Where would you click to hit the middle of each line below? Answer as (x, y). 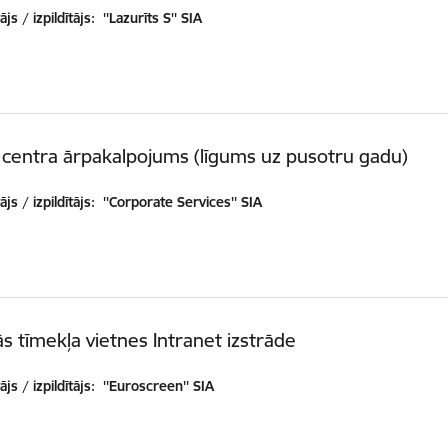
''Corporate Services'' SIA (181, 201)
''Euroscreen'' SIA (157, 385)
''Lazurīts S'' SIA (151, 17)
